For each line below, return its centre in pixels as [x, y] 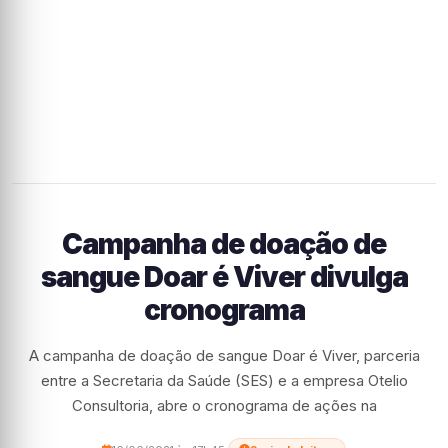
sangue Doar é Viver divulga [224, 277]
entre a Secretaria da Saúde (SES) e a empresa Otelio [224, 380]
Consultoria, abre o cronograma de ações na [224, 405]
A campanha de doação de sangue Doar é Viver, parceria [224, 355]
